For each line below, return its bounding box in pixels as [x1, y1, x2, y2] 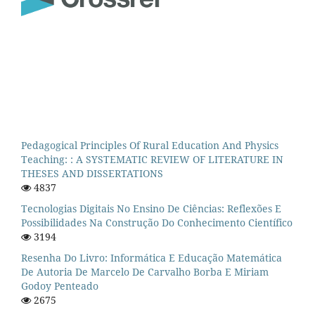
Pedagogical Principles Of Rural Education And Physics [21, 138, 278, 152]
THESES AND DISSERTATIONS [21, 166, 163, 180]
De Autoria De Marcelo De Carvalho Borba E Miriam [21, 264, 269, 278]
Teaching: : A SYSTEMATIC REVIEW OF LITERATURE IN [21, 152, 283, 166]
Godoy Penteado [21, 278, 98, 292]
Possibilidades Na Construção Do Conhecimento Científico [21, 215, 292, 229]
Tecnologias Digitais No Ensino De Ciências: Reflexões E [21, 201, 281, 215]
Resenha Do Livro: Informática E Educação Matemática [21, 250, 282, 264]
